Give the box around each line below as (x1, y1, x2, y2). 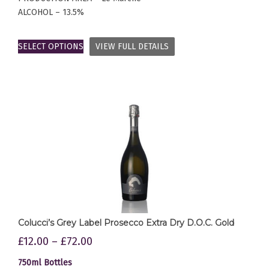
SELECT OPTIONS (18, 41, 83, 52)
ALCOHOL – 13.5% (18, 7, 84, 17)
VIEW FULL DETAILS (95, 41, 169, 52)
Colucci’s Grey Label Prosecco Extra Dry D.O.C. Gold (18, 217, 234, 229)
